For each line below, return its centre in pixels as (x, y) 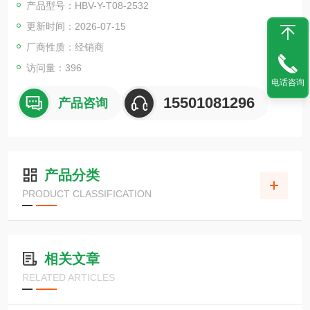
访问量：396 (54, 68)
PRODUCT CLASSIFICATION (87, 194)
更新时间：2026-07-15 (76, 26)
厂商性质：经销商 (65, 47)
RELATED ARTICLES (69, 277)
